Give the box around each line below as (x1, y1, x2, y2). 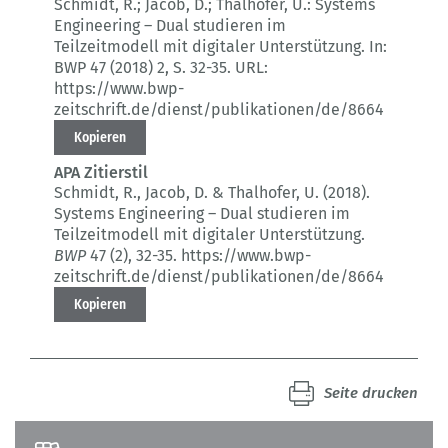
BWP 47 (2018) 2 (54, 58, 165, 78)
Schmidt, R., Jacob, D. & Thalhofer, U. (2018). (54, 183, 370, 203)
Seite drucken (324, 384, 418, 403)
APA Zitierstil (54, 163, 148, 183)
